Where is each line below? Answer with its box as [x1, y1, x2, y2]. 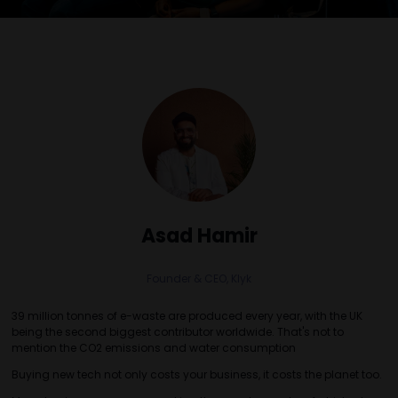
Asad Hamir [140, 221, 258, 250]
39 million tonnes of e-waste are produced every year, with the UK [12, 307, 362, 323]
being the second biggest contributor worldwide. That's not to [12, 323, 344, 339]
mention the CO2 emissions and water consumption [12, 339, 296, 355]
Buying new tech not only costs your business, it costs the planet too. [12, 366, 382, 382]
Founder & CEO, [147, 270, 231, 286]
